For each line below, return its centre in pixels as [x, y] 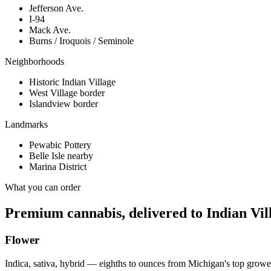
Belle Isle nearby [61, 156]
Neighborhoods [34, 62]
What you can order [43, 188]
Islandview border [64, 104]
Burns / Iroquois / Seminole [81, 41]
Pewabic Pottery [60, 145]
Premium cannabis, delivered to [106, 213]
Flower [22, 240]
